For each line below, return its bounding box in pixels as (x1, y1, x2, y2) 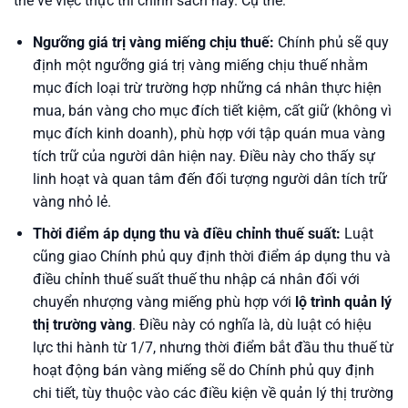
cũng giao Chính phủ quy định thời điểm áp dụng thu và (32, 247, 391, 265)
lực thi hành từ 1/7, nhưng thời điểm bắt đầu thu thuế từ (32, 338, 393, 356)
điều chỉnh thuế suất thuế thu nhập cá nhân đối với (32, 270, 360, 288)
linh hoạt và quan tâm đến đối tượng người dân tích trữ (32, 170, 387, 189)
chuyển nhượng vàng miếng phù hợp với (32, 292, 295, 311)
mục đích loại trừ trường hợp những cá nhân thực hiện (32, 79, 382, 97)
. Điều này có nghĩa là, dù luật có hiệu (131, 315, 372, 333)
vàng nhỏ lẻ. (32, 193, 111, 211)
